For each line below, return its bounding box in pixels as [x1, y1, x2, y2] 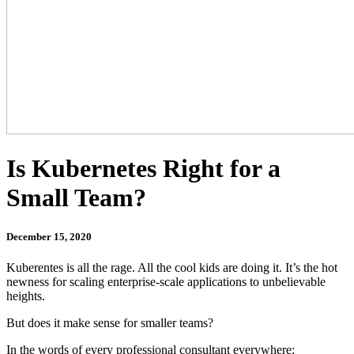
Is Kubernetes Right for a [6, 154, 281, 183]
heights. [6, 288, 45, 303]
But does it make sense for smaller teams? [6, 315, 213, 330]
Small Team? [6, 183, 146, 213]
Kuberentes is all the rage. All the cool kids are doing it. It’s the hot [6, 260, 337, 274]
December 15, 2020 [6, 230, 92, 243]
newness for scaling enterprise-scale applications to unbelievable [6, 274, 326, 288]
